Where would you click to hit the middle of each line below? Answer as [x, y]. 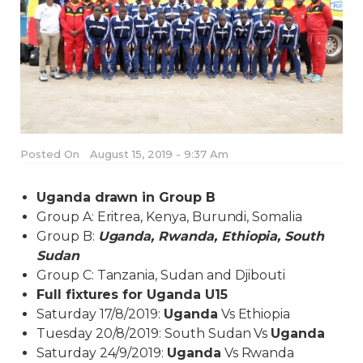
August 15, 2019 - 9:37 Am [159, 154]
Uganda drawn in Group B [126, 198]
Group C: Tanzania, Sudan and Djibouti [161, 275]
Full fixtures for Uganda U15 [132, 295]
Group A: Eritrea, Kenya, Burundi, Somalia [169, 217]
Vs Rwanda [258, 353]
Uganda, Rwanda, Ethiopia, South [211, 237]
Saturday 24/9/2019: [102, 353]
